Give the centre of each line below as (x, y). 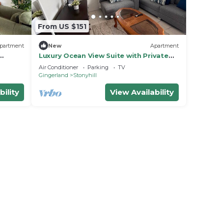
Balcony (53, 65)
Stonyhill (85, 75)
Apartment (165, 45)
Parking (98, 68)
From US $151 (62, 26)
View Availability (142, 92)
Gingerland (54, 75)
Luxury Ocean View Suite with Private (104, 56)
